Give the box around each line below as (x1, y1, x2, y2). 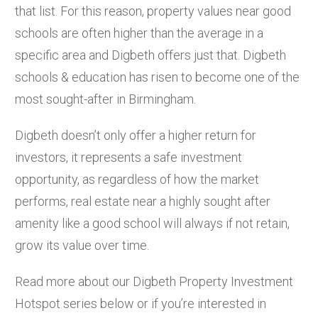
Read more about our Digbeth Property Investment (15, 273, 293, 289)
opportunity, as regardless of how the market (15, 171, 259, 187)
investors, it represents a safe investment (15, 149, 242, 165)
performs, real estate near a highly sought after (15, 193, 270, 209)
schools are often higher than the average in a (15, 25, 263, 40)
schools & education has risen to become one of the (15, 69, 300, 84)
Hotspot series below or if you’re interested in (15, 295, 266, 311)
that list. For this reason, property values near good (15, 3, 291, 18)
